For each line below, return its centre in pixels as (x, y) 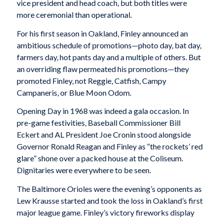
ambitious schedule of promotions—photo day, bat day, (109, 45)
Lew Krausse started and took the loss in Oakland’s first (110, 201)
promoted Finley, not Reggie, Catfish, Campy (91, 80)
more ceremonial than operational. (74, 15)
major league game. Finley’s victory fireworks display (105, 212)
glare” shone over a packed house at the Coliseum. (100, 158)
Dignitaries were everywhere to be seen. (84, 170)
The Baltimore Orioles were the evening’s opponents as (109, 189)
